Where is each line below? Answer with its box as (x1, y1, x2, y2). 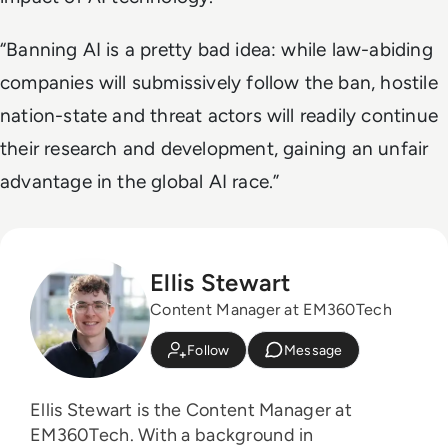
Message (283, 341, 343, 359)
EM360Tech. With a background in (30, 423, 139, 446)
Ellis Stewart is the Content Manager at (30, 398, 352, 421)
